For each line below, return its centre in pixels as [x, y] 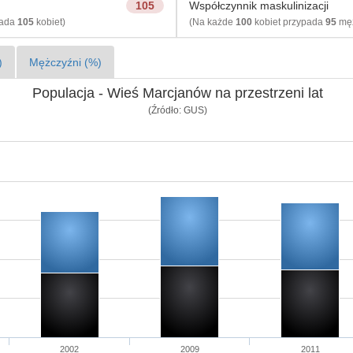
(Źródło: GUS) [177, 110]
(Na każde [212, 22]
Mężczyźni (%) [65, 62]
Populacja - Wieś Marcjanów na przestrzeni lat [177, 93]
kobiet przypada [288, 22]
